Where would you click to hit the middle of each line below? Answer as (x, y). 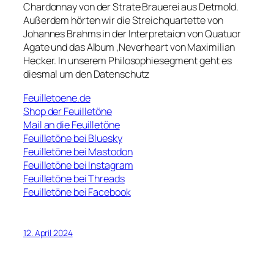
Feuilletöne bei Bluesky (73, 138)
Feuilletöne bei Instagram (78, 165)
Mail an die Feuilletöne (72, 124)
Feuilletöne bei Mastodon (78, 151)
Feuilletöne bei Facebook (77, 192)
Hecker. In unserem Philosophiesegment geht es (128, 61)
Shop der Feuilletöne (68, 111)
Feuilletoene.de (57, 98)
